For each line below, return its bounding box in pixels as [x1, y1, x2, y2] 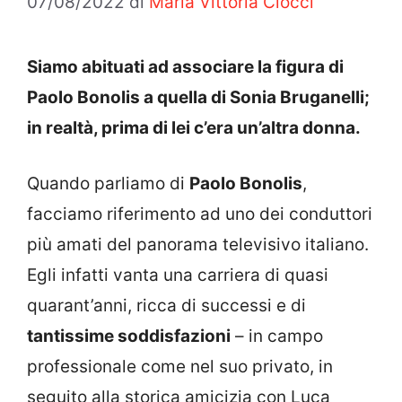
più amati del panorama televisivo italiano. [27, 234, 369, 256]
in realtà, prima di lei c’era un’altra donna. [27, 117, 361, 138]
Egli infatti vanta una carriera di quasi [27, 265, 328, 286]
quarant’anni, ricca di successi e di [27, 295, 306, 317]
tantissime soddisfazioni [27, 326, 231, 347]
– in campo [231, 326, 323, 347]
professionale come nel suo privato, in [27, 356, 333, 378]
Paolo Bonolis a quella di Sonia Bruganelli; [27, 86, 370, 108]
